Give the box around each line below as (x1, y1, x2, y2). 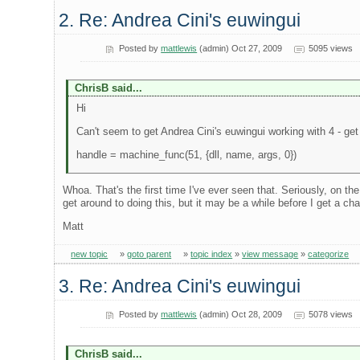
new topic (71, 248, 108, 259)
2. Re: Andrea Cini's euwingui (59, 9, 301, 31)
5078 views (308, 309, 353, 319)
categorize (308, 248, 350, 259)
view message (242, 248, 299, 259)
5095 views (308, 43, 353, 53)
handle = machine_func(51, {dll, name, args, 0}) (76, 149, 297, 162)
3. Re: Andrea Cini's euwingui (59, 275, 301, 297)
